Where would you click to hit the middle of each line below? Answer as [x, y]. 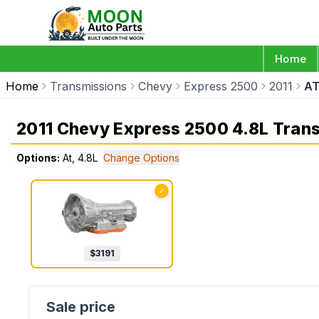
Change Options [141, 158]
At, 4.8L [80, 158]
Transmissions [88, 86]
